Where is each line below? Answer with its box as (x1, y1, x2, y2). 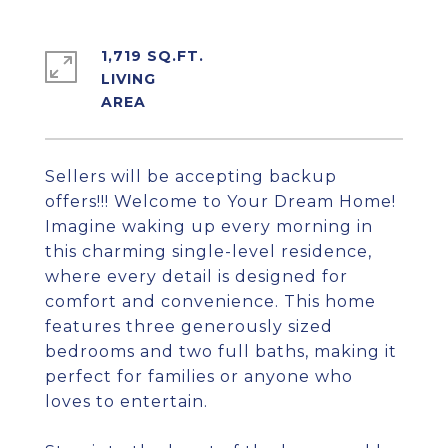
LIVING (101, 70, 156, 88)
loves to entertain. (45, 392, 208, 411)
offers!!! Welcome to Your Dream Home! (45, 192, 396, 211)
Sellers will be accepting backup (45, 167, 337, 186)
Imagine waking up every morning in (45, 217, 373, 236)
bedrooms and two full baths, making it (45, 342, 397, 361)
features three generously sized (45, 317, 333, 336)
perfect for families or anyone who (45, 367, 353, 386)
